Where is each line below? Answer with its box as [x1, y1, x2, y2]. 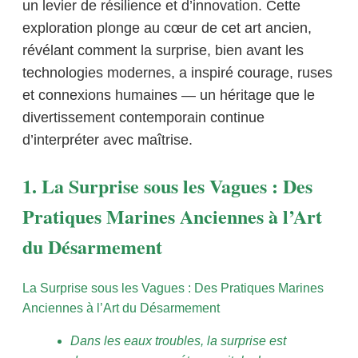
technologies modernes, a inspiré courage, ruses [22, 65, 332, 82]
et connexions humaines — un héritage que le [22, 87, 315, 104]
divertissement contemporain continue [22, 109, 265, 126]
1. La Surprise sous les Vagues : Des [22, 172, 312, 201]
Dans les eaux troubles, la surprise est [70, 334, 286, 348]
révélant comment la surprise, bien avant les [22, 42, 304, 59]
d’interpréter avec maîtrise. [22, 132, 193, 149]
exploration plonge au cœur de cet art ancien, [22, 20, 312, 37]
